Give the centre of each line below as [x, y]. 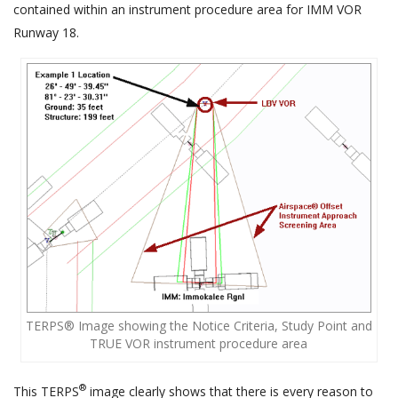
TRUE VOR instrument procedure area [199, 343]
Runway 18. [46, 33]
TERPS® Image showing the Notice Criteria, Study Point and [199, 325]
